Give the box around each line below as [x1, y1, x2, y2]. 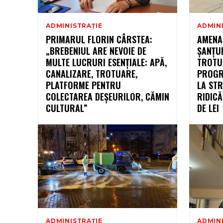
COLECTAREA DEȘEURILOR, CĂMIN [46, 90, 169, 103]
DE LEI [197, 101, 219, 114]
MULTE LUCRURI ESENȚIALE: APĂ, [46, 55, 167, 69]
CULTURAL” [46, 101, 88, 114]
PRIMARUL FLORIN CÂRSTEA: [46, 32, 152, 46]
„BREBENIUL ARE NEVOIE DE [46, 44, 146, 57]
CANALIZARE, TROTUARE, [46, 67, 137, 80]
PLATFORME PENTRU [46, 78, 121, 92]
